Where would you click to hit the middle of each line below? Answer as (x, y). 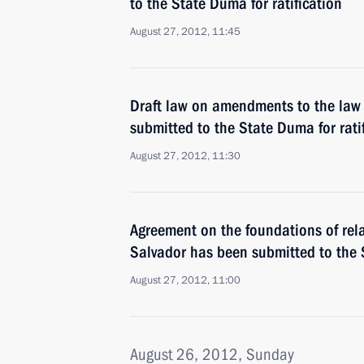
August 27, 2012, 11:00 (185, 280)
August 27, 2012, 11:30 (185, 156)
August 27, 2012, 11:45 (185, 32)
